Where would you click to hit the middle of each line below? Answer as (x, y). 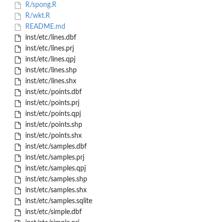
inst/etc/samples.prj (54, 158)
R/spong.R (40, 5)
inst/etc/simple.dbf (52, 212)
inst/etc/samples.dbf (55, 147)
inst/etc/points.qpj (52, 114)
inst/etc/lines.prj (48, 49)
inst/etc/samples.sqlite (57, 201)
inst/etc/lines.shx (50, 82)
